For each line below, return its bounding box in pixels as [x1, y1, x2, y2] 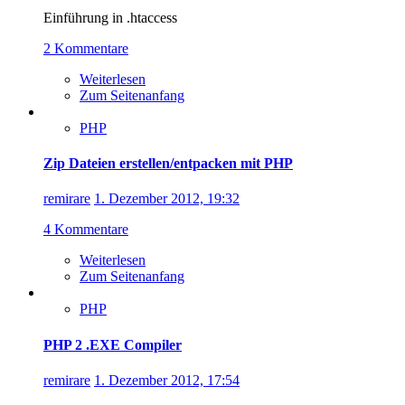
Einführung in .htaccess [43, 9, 177, 25]
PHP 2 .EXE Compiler [43, 336, 182, 353]
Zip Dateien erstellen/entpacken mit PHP [43, 155, 293, 172]
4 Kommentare [43, 221, 128, 238]
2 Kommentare [43, 40, 128, 56]
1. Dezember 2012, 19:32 [94, 191, 240, 207]
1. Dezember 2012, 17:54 [94, 372, 240, 388]
